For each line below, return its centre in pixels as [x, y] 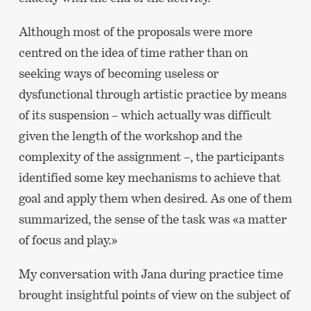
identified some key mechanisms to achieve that [150, 178]
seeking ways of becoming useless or [118, 74]
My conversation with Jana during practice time [151, 274]
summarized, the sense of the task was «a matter [152, 219]
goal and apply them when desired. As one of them [155, 199]
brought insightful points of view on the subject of [154, 295]
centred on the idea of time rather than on [133, 53]
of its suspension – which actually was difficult [145, 115]
